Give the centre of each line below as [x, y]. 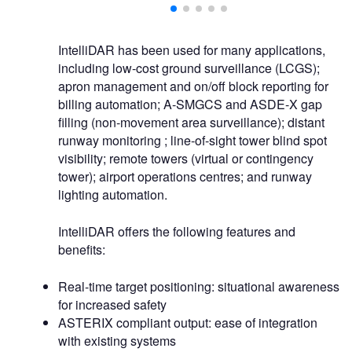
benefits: [82, 250]
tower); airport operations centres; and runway [185, 177]
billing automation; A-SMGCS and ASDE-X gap [190, 104]
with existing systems [117, 341]
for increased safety [112, 305]
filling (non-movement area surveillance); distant [191, 123]
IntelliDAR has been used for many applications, [192, 50]
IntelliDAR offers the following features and [177, 232]
